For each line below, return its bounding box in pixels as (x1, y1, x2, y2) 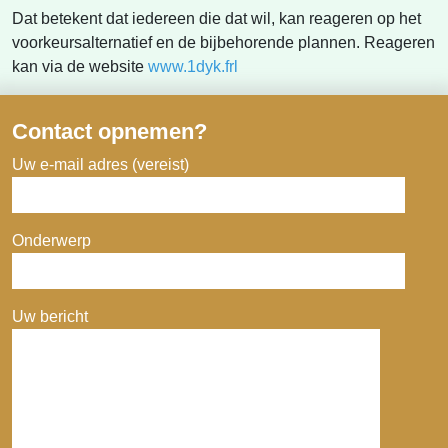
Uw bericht (12, 308, 88, 325)
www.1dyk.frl (148, 58, 238, 75)
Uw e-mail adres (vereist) (12, 156, 189, 173)
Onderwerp (12, 232, 91, 249)
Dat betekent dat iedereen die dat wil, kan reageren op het (12, 10, 421, 27)
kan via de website (12, 58, 148, 75)
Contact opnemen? (12, 119, 207, 144)
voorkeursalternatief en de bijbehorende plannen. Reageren (12, 34, 435, 51)
